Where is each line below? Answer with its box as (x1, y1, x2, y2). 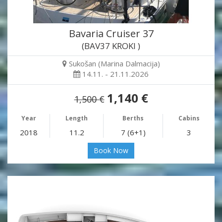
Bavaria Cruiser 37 (68, 26, 154, 40)
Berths (122, 113, 144, 122)
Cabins (178, 113, 200, 122)
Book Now (94, 145, 128, 155)
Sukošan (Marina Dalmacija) (68, 58, 160, 68)
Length (65, 113, 88, 122)
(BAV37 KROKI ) (82, 40, 140, 52)
